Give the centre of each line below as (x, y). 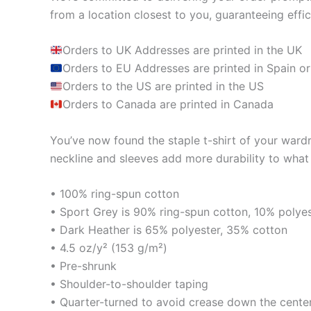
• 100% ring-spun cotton (115, 194)
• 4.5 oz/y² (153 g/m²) (109, 248)
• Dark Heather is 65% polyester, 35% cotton (169, 230)
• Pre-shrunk (83, 266)
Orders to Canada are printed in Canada (168, 104)
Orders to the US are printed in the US (163, 86)
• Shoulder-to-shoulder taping (129, 284)
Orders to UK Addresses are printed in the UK (183, 50)
